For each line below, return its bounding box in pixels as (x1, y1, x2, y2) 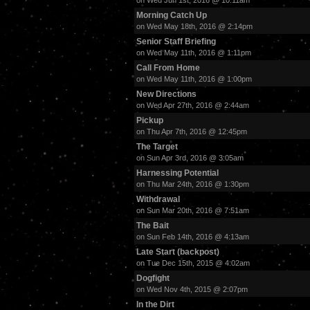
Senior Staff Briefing (136, 37, 216, 46)
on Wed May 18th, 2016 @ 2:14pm (136, 22, 253, 30)
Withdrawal (136, 194, 180, 204)
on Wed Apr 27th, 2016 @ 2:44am (136, 101, 249, 109)
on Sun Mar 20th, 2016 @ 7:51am (136, 206, 249, 215)
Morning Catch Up (136, 10, 207, 20)
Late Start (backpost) (136, 247, 219, 257)
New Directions (136, 89, 197, 99)
